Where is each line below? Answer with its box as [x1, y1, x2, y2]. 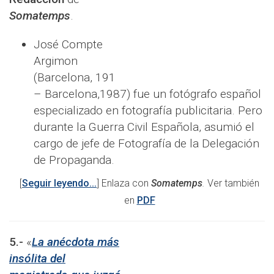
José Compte [34, 37, 103, 52]
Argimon [34, 54, 78, 68]
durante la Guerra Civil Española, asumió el [34, 120, 254, 135]
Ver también [207, 177, 259, 190]
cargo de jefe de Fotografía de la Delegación [34, 136, 259, 151]
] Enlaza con [97, 177, 151, 190]
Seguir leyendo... [22, 177, 97, 190]
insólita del [9, 251, 65, 266]
